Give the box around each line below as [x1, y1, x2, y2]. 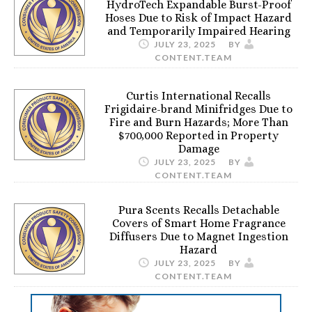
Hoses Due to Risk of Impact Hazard [105, 11, 292, 24]
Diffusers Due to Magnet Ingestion [109, 230, 288, 243]
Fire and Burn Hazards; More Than [109, 116, 288, 129]
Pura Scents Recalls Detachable [118, 203, 279, 217]
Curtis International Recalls [126, 89, 271, 102]
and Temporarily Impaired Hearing [107, 24, 290, 38]
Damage [178, 142, 219, 155]
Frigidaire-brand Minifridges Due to [104, 102, 292, 116]
